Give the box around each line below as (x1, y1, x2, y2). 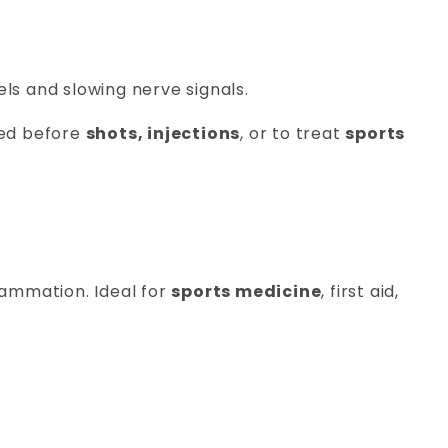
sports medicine (171, 280, 322, 304)
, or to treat (240, 122, 346, 146)
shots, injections (85, 122, 241, 146)
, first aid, (321, 280, 400, 304)
